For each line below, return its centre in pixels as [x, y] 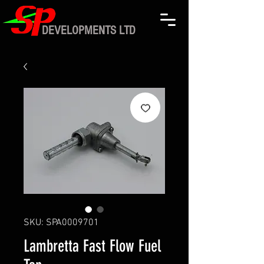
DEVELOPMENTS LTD [89, 30]
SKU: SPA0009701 [61, 223]
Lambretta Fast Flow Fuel [92, 246]
